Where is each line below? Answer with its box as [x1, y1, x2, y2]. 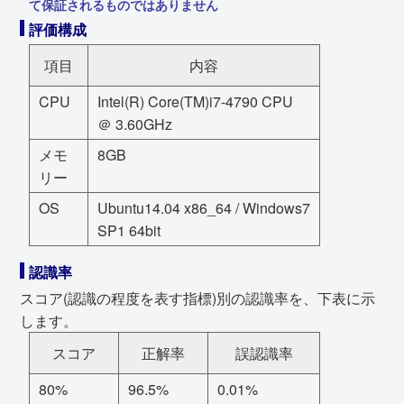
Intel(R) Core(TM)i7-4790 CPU [97, 90, 293, 112]
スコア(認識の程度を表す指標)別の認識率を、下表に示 [20, 287, 375, 308]
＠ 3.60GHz [97, 113, 172, 134]
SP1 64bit [97, 219, 161, 241]
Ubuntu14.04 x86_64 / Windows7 [97, 197, 310, 218]
